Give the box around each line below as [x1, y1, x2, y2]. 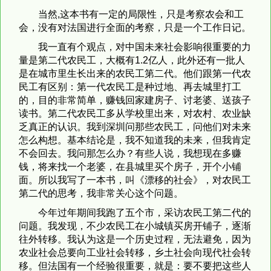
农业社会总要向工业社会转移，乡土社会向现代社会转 [19, 247, 251, 258]
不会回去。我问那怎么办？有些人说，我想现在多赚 [19, 148, 241, 158]
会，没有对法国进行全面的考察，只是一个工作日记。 [19, 22, 251, 33]
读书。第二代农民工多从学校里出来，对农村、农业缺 [19, 108, 251, 119]
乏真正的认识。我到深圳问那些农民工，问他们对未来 [19, 121, 251, 132]
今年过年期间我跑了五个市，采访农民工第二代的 [38, 207, 251, 218]
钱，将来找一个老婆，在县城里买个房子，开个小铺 [19, 161, 241, 172]
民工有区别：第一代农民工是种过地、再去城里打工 [19, 81, 241, 92]
